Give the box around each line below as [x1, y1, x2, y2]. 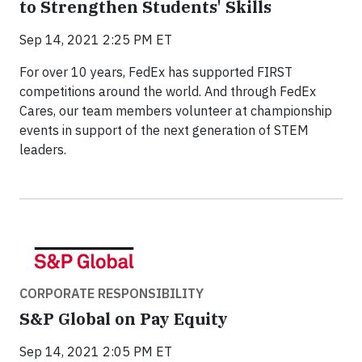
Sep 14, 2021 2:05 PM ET [19, 343, 172, 360]
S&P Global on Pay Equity [19, 308, 228, 330]
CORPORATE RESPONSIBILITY [19, 285, 204, 302]
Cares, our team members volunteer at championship [19, 103, 332, 120]
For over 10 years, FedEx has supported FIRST [19, 64, 293, 81]
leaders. [19, 141, 66, 158]
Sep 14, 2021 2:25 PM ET [19, 32, 172, 48]
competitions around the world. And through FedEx [19, 83, 316, 100]
